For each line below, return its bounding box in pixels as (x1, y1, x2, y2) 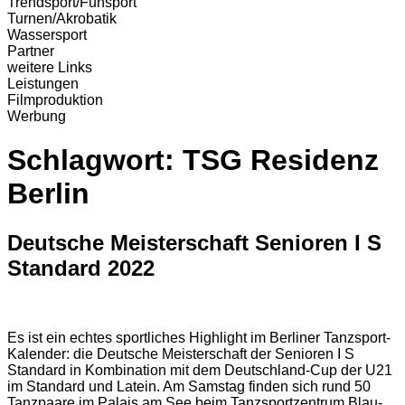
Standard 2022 (7, 255, 155, 280)
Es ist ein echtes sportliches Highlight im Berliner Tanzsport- (7, 329, 391, 345)
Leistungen (7, 76, 79, 91)
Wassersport (7, 27, 87, 42)
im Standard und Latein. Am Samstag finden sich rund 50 (7, 378, 371, 394)
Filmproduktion (7, 92, 103, 108)
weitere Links (7, 60, 92, 75)
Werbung (7, 108, 66, 124)
